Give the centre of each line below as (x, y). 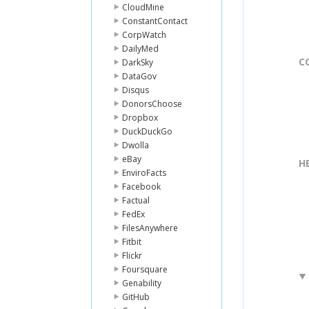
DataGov (139, 76)
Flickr (132, 256)
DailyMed (140, 49)
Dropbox (140, 118)
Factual (136, 200)
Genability (142, 283)
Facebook (141, 187)
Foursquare (145, 269)
